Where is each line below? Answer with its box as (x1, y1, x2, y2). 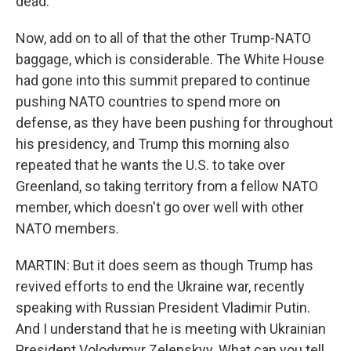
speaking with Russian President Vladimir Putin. (16, 299, 310, 316)
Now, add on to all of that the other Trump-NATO (16, 30, 311, 46)
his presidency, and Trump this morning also (16, 136, 289, 152)
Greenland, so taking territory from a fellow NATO (16, 178, 318, 194)
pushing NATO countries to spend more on (16, 93, 280, 110)
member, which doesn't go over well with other (16, 199, 304, 215)
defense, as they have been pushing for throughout (16, 114, 333, 131)
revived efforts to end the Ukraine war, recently (16, 278, 305, 295)
